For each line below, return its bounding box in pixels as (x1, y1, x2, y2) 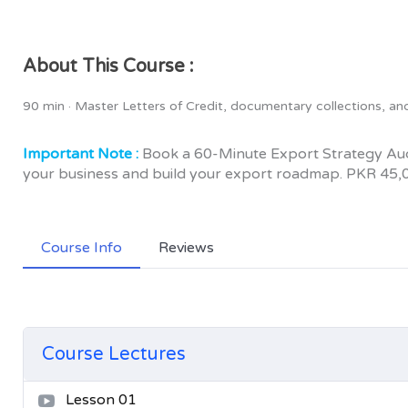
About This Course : (23, 56, 194, 77)
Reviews (158, 239, 214, 257)
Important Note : (23, 145, 138, 163)
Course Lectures (42, 343, 186, 365)
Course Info (41, 239, 122, 257)
